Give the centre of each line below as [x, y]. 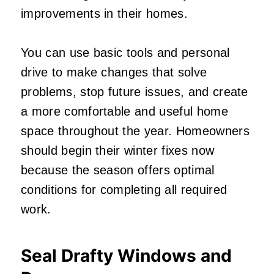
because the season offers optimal [118, 170]
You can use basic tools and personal [125, 52]
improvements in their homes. [106, 13]
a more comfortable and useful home [124, 111]
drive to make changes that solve [114, 72]
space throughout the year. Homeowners [135, 131]
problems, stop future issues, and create [135, 91]
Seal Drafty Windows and [126, 255]
